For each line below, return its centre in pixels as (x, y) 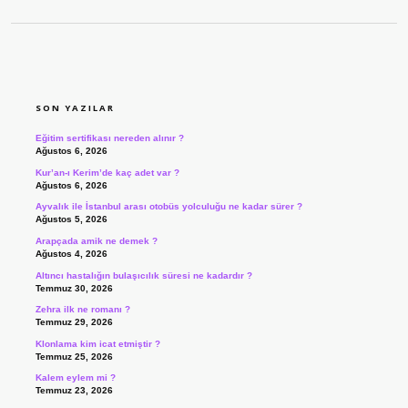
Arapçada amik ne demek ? (96, 241)
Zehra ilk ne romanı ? (82, 310)
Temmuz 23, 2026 (74, 391)
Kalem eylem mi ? (75, 378)
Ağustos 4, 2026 (71, 254)
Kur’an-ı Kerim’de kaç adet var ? (107, 172)
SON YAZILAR (75, 108)
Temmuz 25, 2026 (74, 356)
